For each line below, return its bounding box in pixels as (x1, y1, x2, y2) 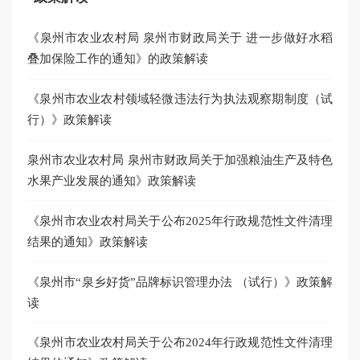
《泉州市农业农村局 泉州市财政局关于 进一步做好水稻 (27, 31, 333, 45)
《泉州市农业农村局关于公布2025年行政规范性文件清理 (27, 213, 333, 227)
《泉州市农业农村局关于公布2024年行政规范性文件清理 (27, 335, 333, 350)
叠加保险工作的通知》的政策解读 (27, 51, 209, 66)
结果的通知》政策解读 (27, 234, 149, 248)
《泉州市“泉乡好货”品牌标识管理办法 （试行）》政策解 (27, 274, 333, 288)
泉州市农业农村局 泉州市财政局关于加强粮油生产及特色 (27, 152, 333, 166)
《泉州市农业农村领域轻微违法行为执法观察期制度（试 (27, 92, 333, 106)
